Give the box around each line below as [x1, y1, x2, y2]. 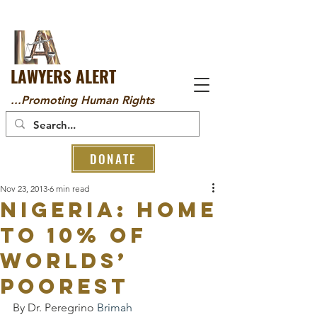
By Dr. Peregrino [13, 301, 97, 314]
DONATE [90, 149, 137, 168]
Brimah [97, 301, 132, 314]
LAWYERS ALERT [11, 64, 116, 88]
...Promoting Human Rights [11, 93, 154, 107]
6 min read [50, 183, 89, 194]
